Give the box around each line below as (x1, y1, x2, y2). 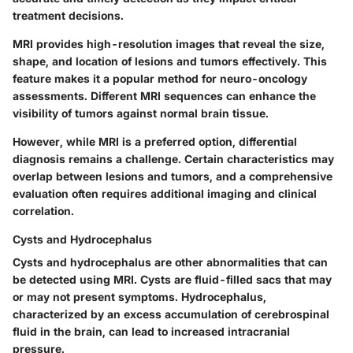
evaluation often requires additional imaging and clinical (13, 186, 317, 200)
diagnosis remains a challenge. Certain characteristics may (13, 151, 334, 165)
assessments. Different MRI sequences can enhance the (13, 88, 316, 102)
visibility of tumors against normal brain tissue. (13, 106, 269, 120)
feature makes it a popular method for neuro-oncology (13, 71, 307, 85)
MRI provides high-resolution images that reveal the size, (13, 36, 325, 50)
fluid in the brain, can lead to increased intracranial (13, 324, 290, 338)
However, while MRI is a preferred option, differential (13, 134, 297, 148)
